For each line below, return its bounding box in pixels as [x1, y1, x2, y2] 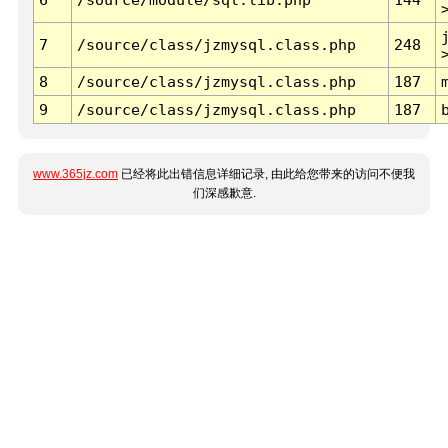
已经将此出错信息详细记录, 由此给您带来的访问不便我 [118, 167, 415, 182]
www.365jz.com [33, 167, 118, 182]
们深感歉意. [192, 186, 256, 201]
